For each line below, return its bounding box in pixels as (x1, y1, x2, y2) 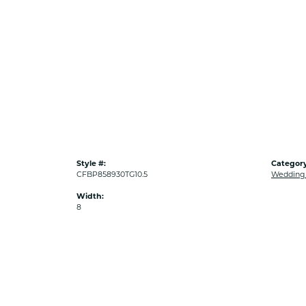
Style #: (76, 158, 106, 168)
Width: (76, 191, 104, 201)
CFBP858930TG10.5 (76, 169, 148, 179)
